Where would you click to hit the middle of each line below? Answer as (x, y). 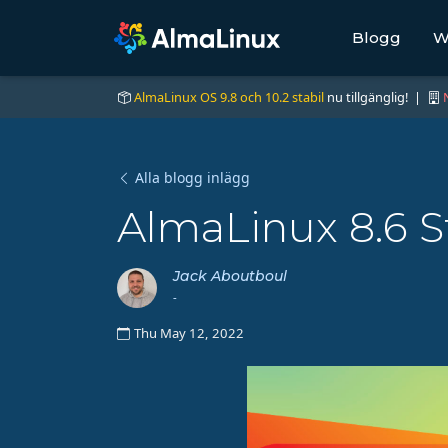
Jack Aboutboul (230, 276)
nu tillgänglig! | (375, 97)
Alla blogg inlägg (192, 178)
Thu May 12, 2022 (189, 333)
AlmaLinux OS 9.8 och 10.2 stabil (229, 97)
